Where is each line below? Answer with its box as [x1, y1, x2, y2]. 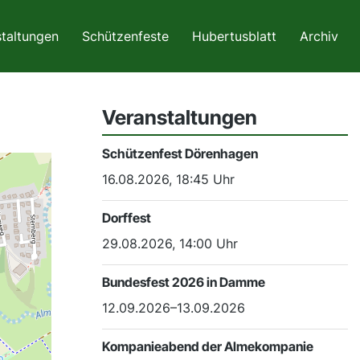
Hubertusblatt [192, 28, 276, 44]
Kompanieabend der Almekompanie [102, 337, 313, 354]
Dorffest [102, 209, 151, 226]
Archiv [300, 28, 338, 44]
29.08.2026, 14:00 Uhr [102, 235, 238, 252]
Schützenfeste [82, 28, 169, 44]
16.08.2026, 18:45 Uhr [102, 170, 235, 187]
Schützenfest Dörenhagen [102, 145, 258, 162]
